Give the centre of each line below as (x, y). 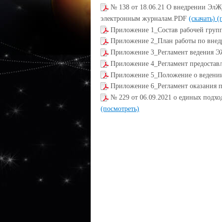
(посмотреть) (120, 109)
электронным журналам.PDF (145, 18)
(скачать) (203, 18)
